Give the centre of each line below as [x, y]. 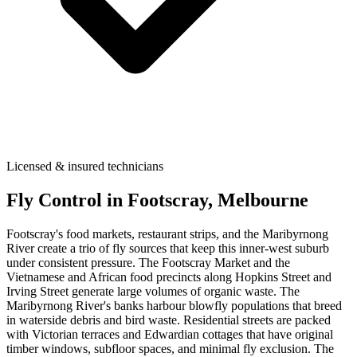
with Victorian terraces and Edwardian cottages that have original [170, 335]
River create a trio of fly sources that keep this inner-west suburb [168, 249]
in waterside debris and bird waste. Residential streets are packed [169, 320]
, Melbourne [258, 200]
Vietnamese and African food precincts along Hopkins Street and [169, 277]
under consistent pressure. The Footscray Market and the [148, 263]
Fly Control [54, 200]
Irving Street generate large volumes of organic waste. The [153, 292]
